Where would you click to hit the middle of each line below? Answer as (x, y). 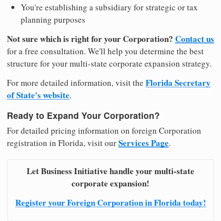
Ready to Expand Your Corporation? (83, 115)
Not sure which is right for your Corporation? (90, 39)
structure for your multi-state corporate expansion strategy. (109, 64)
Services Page (144, 143)
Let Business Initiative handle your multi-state (110, 171)
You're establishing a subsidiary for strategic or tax (109, 7)
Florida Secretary (178, 83)
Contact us (195, 39)
